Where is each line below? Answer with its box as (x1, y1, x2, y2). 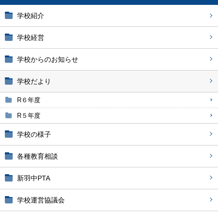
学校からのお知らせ (17, 55, 78, 63)
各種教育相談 (17, 152, 58, 160)
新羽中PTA (17, 174, 50, 182)
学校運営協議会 (17, 196, 65, 204)
